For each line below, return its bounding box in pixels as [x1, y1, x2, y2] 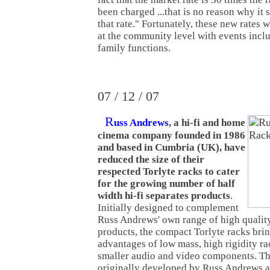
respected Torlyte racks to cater [98, 165, 240, 177]
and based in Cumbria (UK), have [98, 141, 245, 153]
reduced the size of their [98, 153, 204, 165]
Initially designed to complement [98, 201, 239, 213]
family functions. [98, 42, 171, 54]
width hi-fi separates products [98, 189, 230, 201]
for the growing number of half [98, 177, 235, 189]
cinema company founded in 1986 [98, 129, 245, 141]
